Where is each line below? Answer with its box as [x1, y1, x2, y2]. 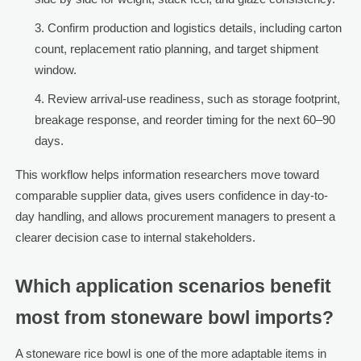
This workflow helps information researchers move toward [15, 168, 319, 182]
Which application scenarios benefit [15, 276, 331, 297]
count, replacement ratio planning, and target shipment [34, 42, 318, 56]
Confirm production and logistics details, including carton [47, 21, 342, 35]
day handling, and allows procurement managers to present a [15, 210, 335, 224]
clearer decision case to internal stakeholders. [15, 230, 255, 245]
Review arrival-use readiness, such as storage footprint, [47, 92, 340, 106]
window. [34, 63, 77, 77]
